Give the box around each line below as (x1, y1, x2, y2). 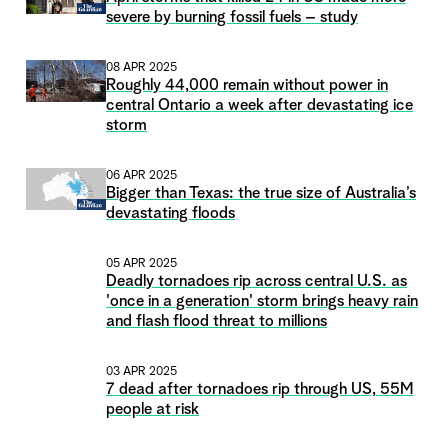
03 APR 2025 (106, 366, 177, 379)
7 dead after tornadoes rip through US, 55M (106, 382, 413, 399)
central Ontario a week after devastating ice (106, 98, 413, 115)
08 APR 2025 (106, 62, 177, 75)
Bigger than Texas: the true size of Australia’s (106, 186, 416, 203)
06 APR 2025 (106, 170, 177, 183)
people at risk (106, 402, 199, 419)
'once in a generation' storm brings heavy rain (106, 294, 418, 311)
